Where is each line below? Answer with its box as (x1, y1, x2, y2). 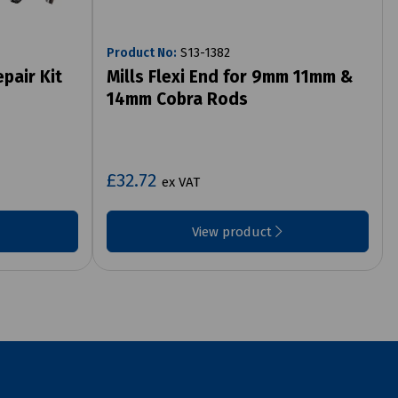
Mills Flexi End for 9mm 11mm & (106, 66, 353, 87)
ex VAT (161, 173, 200, 190)
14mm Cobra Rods (106, 88, 248, 109)
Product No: (106, 44, 177, 60)
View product (192, 223, 276, 240)
